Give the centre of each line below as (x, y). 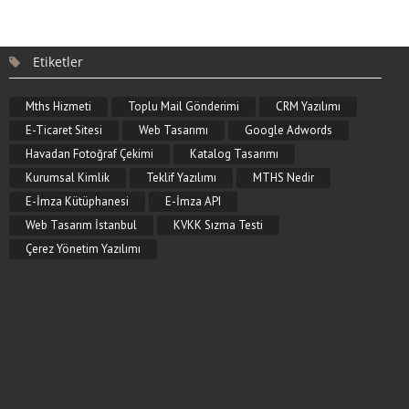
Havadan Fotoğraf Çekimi (89, 154)
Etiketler (58, 62)
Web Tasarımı (173, 130)
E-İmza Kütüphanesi (77, 201)
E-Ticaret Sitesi (64, 130)
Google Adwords (288, 130)
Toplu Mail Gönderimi (184, 106)
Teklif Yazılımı (181, 178)
